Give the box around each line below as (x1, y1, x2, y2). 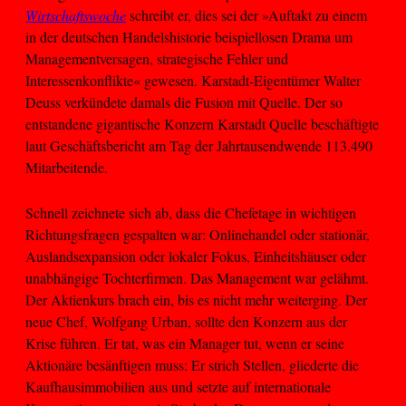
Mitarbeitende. (25, 157, 112, 177)
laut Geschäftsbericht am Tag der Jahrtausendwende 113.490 (25, 135, 372, 155)
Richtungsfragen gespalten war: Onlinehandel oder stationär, (25, 225, 370, 245)
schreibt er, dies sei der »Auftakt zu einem (126, 5, 367, 24)
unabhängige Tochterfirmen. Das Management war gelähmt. (25, 268, 369, 288)
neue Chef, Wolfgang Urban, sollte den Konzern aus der (25, 312, 347, 332)
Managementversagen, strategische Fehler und (25, 48, 288, 68)
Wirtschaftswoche (25, 5, 126, 24)
